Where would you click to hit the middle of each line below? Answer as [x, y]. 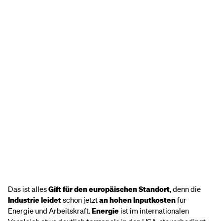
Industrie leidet [35, 200]
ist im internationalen [154, 211]
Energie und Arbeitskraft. [50, 211]
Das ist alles [28, 189]
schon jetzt [80, 200]
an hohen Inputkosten [137, 200]
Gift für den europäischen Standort [109, 189]
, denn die [185, 189]
